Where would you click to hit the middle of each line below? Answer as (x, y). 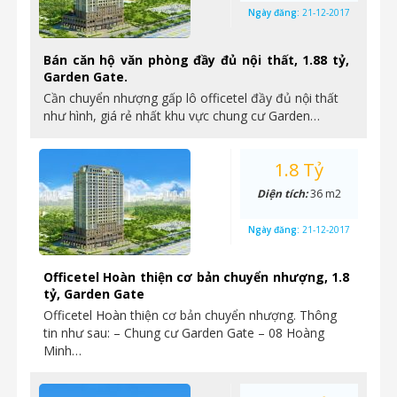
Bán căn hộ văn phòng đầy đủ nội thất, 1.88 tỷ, (196, 60)
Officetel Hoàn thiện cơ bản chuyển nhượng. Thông (190, 315)
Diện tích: (284, 194)
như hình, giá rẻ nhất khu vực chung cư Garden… (182, 116)
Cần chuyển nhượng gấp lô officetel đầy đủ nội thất (191, 98)
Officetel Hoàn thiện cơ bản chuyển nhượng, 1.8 (196, 277)
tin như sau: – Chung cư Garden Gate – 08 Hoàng (184, 333)
